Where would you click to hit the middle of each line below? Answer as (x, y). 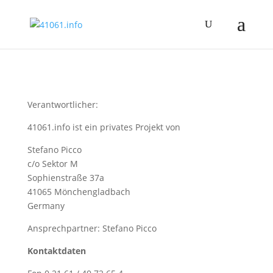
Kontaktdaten (56, 251)
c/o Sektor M (52, 164)
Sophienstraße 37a (66, 178)
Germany (46, 206)
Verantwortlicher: (62, 105)
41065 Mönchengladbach (79, 192)
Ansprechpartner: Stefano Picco (92, 228)
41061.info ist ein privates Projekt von (104, 127)
